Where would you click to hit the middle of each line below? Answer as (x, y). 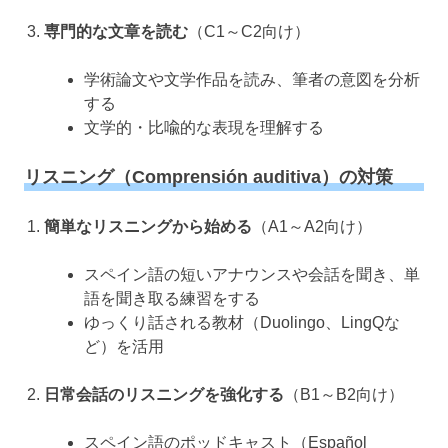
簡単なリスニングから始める (148, 226)
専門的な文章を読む (116, 31)
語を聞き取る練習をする (172, 298)
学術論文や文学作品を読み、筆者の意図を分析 (252, 79)
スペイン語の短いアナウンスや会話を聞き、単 (252, 274)
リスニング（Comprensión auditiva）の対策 (208, 176)
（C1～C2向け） (249, 31)
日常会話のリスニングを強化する (164, 394)
